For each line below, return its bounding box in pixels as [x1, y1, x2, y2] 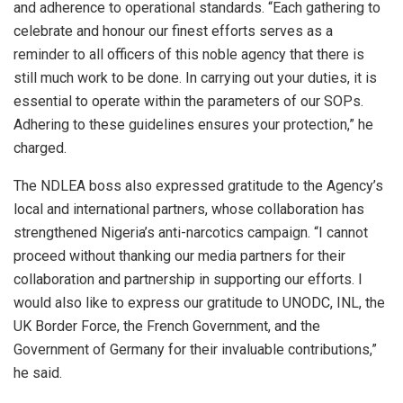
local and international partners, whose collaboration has [13, 200, 364, 218]
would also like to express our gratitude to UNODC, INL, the [13, 293, 385, 311]
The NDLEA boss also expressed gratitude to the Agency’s [13, 176, 383, 194]
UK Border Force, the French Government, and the [13, 317, 320, 335]
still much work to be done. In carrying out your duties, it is [13, 68, 377, 86]
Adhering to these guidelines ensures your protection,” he [13, 115, 373, 133]
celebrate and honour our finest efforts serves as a [13, 22, 333, 40]
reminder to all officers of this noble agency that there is [13, 45, 364, 63]
